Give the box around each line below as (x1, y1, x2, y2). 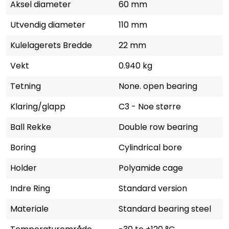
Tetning (10, 80, 41, 92)
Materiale (10, 202, 49, 215)
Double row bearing (119, 121, 198, 133)
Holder (10, 162, 37, 174)
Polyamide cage (119, 162, 183, 174)
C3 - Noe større (119, 100, 181, 112)
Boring (10, 141, 36, 153)
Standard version (119, 182, 187, 194)
